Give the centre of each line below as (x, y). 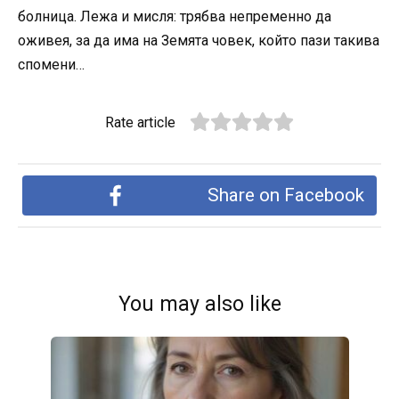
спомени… (51, 64)
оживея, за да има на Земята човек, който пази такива (199, 40)
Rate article (141, 122)
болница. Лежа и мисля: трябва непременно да (175, 16)
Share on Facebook (285, 195)
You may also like (199, 305)
